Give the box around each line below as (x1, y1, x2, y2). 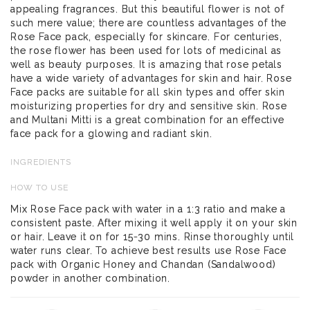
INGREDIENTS (10, 156, 71, 167)
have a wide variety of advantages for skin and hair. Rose (10, 72, 292, 84)
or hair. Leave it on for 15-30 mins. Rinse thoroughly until (10, 230, 295, 242)
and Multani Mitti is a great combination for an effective (10, 113, 284, 125)
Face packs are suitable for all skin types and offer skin (10, 86, 285, 98)
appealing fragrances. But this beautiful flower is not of (10, 3, 284, 15)
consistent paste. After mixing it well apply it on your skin (10, 217, 298, 228)
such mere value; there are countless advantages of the (10, 17, 287, 28)
